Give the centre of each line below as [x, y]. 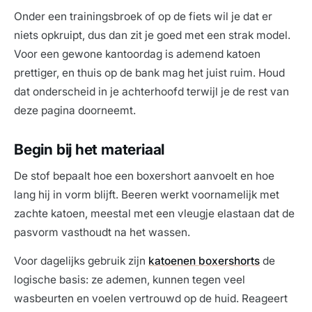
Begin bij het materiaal [89, 150]
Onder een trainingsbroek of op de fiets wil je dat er [143, 17]
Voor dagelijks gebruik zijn [81, 261]
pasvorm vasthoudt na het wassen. [102, 233]
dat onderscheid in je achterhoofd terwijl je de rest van [151, 92]
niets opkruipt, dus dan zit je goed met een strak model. [152, 36]
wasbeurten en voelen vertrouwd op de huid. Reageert [151, 299]
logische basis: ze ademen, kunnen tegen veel [130, 280]
